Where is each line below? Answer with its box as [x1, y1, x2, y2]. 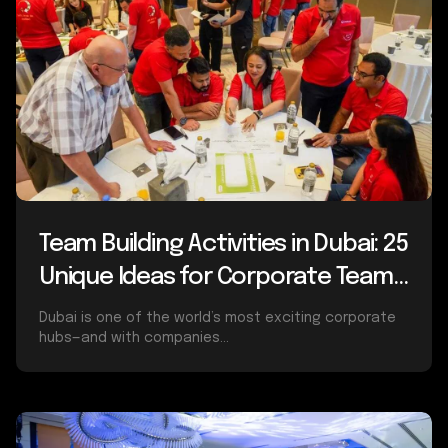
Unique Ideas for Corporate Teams [39, 264, 405, 290]
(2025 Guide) [39, 297, 172, 323]
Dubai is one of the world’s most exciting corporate [39, 310, 396, 325]
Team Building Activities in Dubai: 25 [39, 231, 408, 257]
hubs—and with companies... [39, 330, 229, 345]
